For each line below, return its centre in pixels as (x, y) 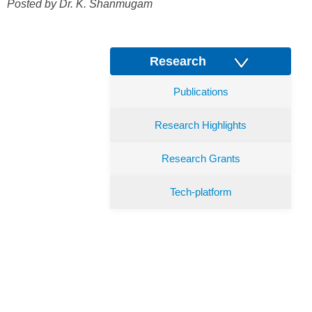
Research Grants (201, 158)
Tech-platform (201, 192)
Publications (201, 92)
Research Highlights (201, 125)
